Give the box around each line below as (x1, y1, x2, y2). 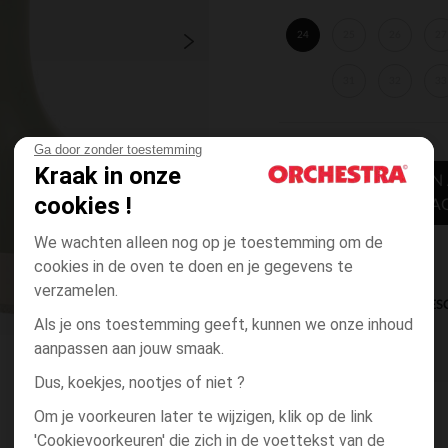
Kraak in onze (34, 162, 181, 190)
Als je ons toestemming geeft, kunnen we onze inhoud (34, 315, 413, 334)
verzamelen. (34, 281, 122, 300)
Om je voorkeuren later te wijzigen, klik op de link (34, 407, 373, 426)
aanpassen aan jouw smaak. (34, 339, 224, 358)
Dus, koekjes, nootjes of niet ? (34, 373, 245, 392)
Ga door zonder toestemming (34, 142, 202, 157)
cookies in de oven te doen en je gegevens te (34, 257, 353, 276)
